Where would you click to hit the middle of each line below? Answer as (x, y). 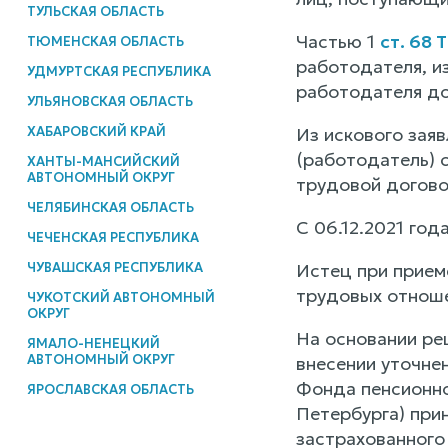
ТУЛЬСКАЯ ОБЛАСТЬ (95, 11)
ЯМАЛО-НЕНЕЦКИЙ (93, 343)
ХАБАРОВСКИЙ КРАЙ (96, 131)
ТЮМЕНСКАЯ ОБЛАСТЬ (105, 41)
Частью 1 (337, 42)
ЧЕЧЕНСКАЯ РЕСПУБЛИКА (112, 237)
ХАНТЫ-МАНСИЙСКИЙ (103, 161)
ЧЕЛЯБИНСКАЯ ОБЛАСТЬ (110, 207)
